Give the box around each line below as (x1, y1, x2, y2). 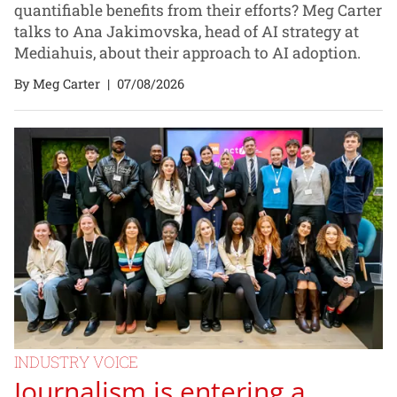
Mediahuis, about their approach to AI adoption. (14, 43, 361, 64)
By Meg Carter (14, 74, 100, 92)
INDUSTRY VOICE (14, 352, 138, 373)
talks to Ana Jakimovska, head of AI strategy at (14, 21, 359, 43)
